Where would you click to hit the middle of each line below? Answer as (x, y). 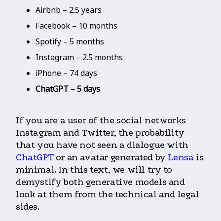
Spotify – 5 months (70, 42)
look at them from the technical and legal (108, 195)
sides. (28, 207)
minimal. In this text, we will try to (94, 170)
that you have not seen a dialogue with (102, 145)
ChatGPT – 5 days (68, 89)
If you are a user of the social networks (101, 121)
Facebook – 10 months (76, 26)
